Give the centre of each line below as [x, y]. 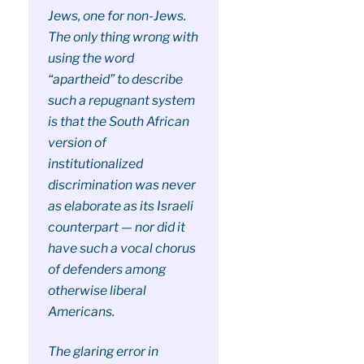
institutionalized [95, 163]
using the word [91, 58]
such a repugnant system [121, 100]
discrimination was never [121, 184]
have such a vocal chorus [121, 248]
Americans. [81, 311]
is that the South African [118, 121]
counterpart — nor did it [116, 227]
